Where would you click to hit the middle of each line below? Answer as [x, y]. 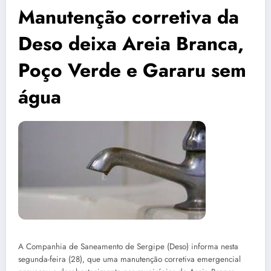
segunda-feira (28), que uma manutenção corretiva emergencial [129, 260]
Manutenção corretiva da [129, 17]
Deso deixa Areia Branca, [131, 44]
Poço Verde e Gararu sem [132, 70]
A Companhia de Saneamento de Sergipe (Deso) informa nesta [128, 247]
